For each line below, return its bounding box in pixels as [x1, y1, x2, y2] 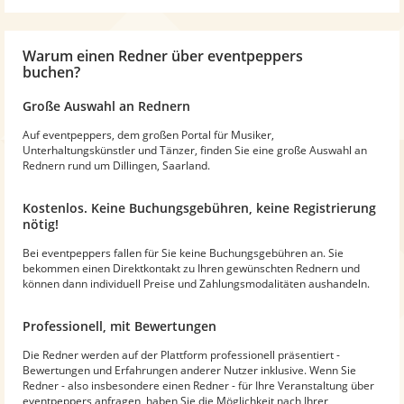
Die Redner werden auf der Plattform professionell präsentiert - [23, 346, 340, 363]
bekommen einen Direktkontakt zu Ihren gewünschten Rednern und [23, 260, 360, 276]
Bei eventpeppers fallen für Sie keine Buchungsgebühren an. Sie [23, 244, 344, 261]
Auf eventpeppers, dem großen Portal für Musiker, [23, 126, 274, 142]
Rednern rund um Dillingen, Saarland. [23, 157, 210, 173]
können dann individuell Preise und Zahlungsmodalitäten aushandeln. [23, 275, 370, 291]
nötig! [23, 215, 59, 233]
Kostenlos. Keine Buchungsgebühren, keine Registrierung [23, 198, 376, 216]
